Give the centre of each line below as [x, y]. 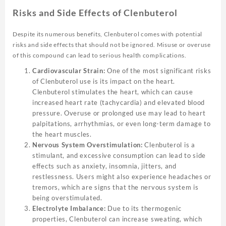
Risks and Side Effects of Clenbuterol [95, 13]
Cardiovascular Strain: [69, 71]
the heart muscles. [62, 134]
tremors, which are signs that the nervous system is [116, 187]
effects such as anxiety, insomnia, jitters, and [104, 166]
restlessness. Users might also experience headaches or [122, 177]
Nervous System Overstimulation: [88, 145]
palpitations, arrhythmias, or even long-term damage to [122, 124]
